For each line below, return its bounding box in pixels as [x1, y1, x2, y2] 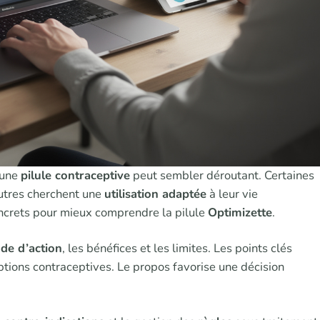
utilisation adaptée [104, 185, 206, 202]
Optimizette [208, 204, 272, 221]
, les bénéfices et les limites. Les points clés [62, 240, 292, 257]
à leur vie [206, 185, 258, 202]
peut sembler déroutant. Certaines [130, 166, 314, 184]
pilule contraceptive [21, 166, 130, 184]
